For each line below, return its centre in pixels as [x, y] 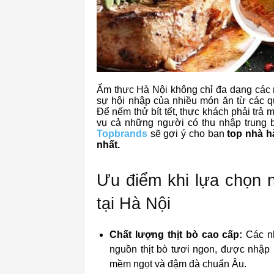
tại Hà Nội [134, 204]
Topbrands [122, 134]
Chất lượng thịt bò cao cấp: [176, 235]
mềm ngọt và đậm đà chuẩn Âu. [178, 264]
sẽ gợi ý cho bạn [189, 134]
